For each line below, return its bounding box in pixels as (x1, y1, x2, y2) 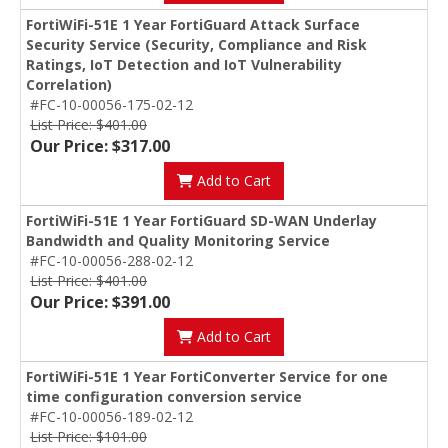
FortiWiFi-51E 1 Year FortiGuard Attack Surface (26, 15, 360, 35)
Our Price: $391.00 (30, 291, 170, 314)
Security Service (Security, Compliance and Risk (26, 35, 367, 55)
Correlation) (26, 75, 112, 95)
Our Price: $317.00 (30, 135, 170, 158)
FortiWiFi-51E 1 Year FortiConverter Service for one (26, 367, 388, 387)
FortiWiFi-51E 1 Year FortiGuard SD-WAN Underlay (26, 211, 377, 231)
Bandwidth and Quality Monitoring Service (26, 231, 330, 251)
